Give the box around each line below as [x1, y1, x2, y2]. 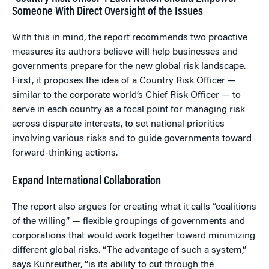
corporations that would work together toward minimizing [12, 231, 255, 241]
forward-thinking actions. [12, 148, 118, 158]
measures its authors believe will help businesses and [12, 47, 238, 57]
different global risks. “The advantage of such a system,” [12, 246, 246, 255]
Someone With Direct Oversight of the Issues [12, 6, 203, 18]
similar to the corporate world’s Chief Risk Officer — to [12, 91, 241, 100]
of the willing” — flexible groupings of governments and [12, 217, 245, 226]
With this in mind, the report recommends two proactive [12, 33, 247, 43]
